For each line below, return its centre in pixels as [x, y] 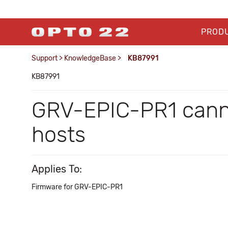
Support [45, 58]
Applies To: [57, 169]
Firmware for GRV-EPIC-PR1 [77, 187]
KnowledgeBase [90, 58]
